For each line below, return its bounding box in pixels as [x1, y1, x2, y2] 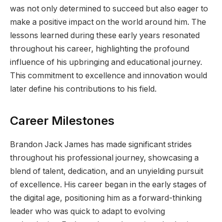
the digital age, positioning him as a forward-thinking [10, 193, 202, 203]
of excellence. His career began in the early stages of [10, 180, 207, 190]
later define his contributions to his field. [10, 84, 157, 94]
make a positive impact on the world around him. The [10, 17, 206, 27]
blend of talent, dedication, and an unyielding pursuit [10, 166, 203, 176]
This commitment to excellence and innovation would [10, 71, 207, 81]
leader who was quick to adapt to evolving [10, 207, 165, 217]
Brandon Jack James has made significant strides [10, 140, 192, 150]
